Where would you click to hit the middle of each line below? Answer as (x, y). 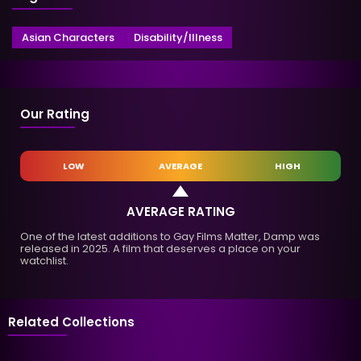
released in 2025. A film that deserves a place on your (160, 249)
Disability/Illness (178, 37)
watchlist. (44, 261)
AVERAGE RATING (180, 212)
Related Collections (71, 322)
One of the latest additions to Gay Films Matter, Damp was (170, 237)
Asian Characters (68, 37)
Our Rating (55, 114)
